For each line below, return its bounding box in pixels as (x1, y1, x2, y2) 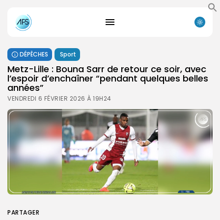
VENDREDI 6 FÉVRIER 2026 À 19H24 (7, 94, 111, 103)
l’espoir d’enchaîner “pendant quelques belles (7, 72, 208, 84)
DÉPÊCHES (20, 50, 48, 58)
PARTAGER (7, 208, 39, 217)
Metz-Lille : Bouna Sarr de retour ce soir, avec (7, 62, 206, 75)
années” (7, 81, 44, 94)
